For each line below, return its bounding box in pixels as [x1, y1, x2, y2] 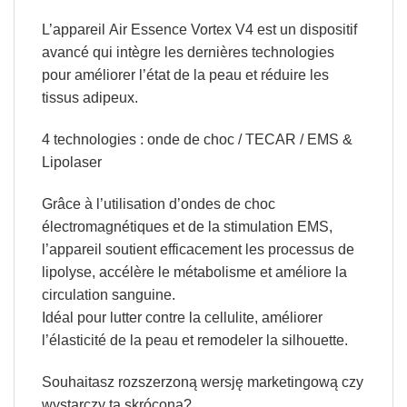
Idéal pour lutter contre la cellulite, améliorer [41, 310, 323, 326]
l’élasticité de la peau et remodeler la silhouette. [41, 333, 348, 349]
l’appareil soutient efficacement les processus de [41, 242, 354, 258]
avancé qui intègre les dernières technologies [41, 45, 334, 61]
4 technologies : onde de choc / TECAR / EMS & [41, 132, 352, 148]
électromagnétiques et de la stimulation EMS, [41, 219, 333, 235]
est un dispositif [253, 22, 357, 38]
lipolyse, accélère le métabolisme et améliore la [41, 264, 347, 281]
